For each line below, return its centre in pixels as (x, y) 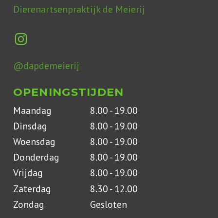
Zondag (28, 204)
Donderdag (36, 157)
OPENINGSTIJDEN (68, 92)
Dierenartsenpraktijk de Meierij (79, 9)
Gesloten (108, 204)
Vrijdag (28, 173)
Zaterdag (32, 188)
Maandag (32, 110)
